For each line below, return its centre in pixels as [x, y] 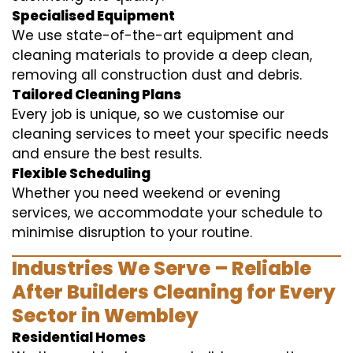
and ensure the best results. [107, 153]
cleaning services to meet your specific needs [170, 134]
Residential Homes [79, 337]
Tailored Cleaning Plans [97, 94]
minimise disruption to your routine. [132, 232]
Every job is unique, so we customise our [148, 114]
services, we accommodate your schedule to [167, 212]
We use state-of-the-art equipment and [153, 35]
